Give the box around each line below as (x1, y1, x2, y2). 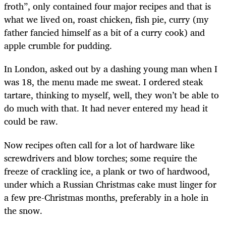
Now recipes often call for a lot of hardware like (4, 137, 195, 152)
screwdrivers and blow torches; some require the (4, 150, 197, 165)
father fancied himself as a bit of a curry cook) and (4, 25, 205, 40)
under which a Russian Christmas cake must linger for (4, 176, 216, 192)
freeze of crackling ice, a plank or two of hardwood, (4, 163, 210, 179)
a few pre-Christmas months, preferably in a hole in (4, 189, 208, 205)
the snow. (4, 202, 42, 218)
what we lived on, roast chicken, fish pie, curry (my (4, 12, 209, 27)
